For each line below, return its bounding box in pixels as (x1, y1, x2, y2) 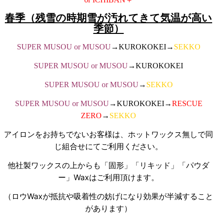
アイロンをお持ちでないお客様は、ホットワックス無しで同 (4, 129, 213, 139)
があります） (85, 203, 132, 214)
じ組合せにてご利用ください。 (54, 141, 163, 152)
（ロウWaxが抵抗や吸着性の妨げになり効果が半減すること (4, 191, 213, 201)
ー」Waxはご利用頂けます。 (58, 172, 159, 183)
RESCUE (171, 99, 202, 108)
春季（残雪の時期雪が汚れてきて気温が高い (5, 13, 212, 24)
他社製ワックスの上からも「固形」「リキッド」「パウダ (8, 160, 209, 170)
